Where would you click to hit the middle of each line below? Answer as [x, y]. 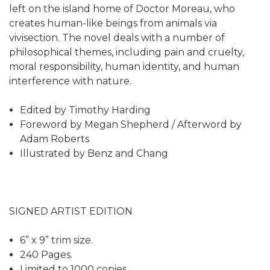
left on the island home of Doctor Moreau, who [122, 9]
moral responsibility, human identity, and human [124, 67]
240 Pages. [46, 255]
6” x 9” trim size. [57, 240]
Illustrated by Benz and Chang [94, 154]
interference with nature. [70, 81]
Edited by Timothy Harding [86, 110]
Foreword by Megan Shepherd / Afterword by [131, 125]
